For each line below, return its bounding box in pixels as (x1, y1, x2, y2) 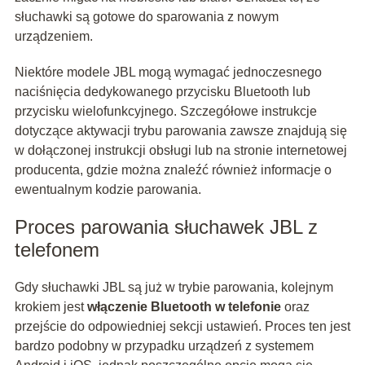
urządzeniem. (14, 29, 93, 44)
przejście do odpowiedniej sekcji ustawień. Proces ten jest (14, 319, 350, 334)
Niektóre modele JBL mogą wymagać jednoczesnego (14, 65, 322, 80)
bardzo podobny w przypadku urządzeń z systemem (14, 339, 314, 354)
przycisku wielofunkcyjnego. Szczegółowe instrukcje (14, 104, 317, 119)
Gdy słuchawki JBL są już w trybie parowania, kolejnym (14, 280, 333, 295)
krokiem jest (14, 300, 87, 314)
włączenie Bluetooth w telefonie (86, 300, 281, 314)
